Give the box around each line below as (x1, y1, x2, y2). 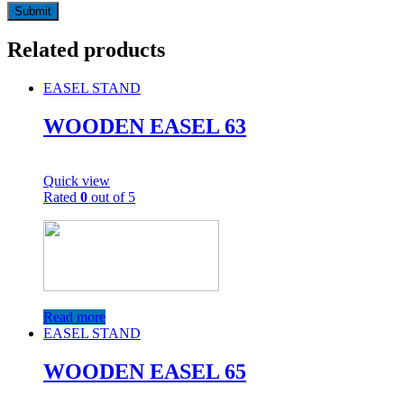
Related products (7, 38, 165, 62)
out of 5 (87, 189, 135, 206)
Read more (43, 309, 106, 326)
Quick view (43, 173, 110, 189)
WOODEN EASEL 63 (43, 115, 246, 139)
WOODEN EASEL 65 (43, 360, 246, 384)
